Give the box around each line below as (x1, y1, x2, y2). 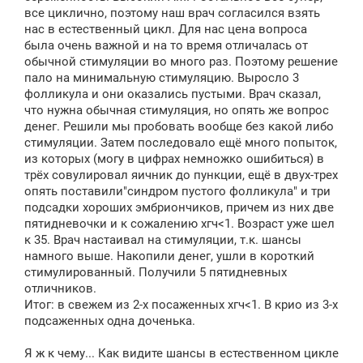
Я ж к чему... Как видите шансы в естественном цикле (24, 345, 339, 361)
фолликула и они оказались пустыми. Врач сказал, (24, 86, 321, 101)
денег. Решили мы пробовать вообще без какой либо (24, 118, 334, 134)
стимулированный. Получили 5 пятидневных (24, 264, 287, 280)
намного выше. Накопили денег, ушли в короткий (24, 248, 314, 263)
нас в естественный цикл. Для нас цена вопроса (24, 21, 307, 36)
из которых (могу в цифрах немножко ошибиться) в (24, 151, 324, 166)
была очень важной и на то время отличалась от (24, 37, 308, 53)
